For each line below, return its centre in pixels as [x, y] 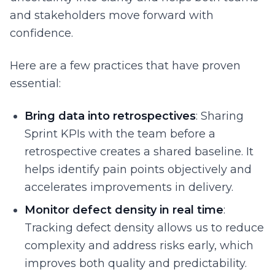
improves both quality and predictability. [136, 263]
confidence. [41, 33]
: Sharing [220, 116]
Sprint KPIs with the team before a [120, 134]
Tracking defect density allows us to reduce [144, 228]
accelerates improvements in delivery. [129, 187]
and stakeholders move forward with [112, 15]
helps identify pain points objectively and [138, 169]
